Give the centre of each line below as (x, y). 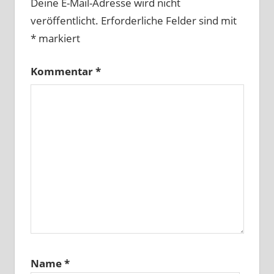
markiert (58, 38)
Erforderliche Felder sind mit (168, 20)
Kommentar (63, 72)
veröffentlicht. (64, 20)
